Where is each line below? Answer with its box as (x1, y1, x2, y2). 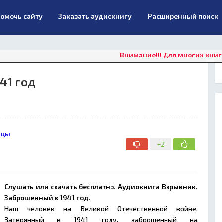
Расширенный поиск (148, 12, 218, 20)
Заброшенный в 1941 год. (4, 193, 92, 202)
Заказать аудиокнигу (58, 12, 132, 20)
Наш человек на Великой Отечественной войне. (4, 204, 198, 213)
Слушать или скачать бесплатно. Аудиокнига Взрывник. (4, 182, 198, 191)
